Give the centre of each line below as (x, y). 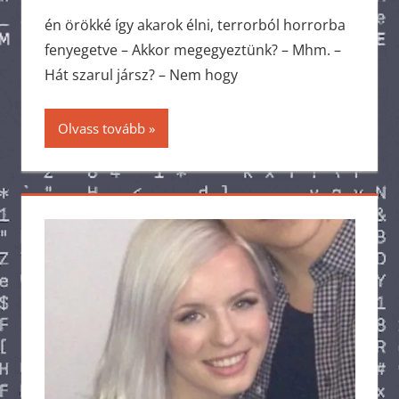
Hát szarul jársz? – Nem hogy (141, 75)
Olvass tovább (101, 128)
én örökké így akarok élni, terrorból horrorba (195, 25)
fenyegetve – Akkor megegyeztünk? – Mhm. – (192, 50)
